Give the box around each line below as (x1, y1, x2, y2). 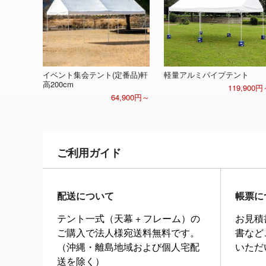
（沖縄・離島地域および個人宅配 (57, 240, 199, 254)
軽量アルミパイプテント (164, 69, 249, 80)
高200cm (43, 78, 74, 90)
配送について (57, 189, 114, 202)
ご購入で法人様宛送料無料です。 (57, 226, 199, 239)
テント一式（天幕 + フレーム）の (57, 211, 200, 225)
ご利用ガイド (57, 145, 121, 160)
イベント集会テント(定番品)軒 (43, 69, 148, 80)
